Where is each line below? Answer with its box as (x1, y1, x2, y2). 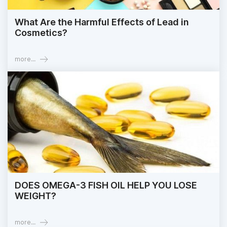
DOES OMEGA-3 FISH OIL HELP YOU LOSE (15, 180, 197, 191)
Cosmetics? (15, 27, 67, 39)
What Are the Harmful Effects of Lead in (15, 17, 189, 28)
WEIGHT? (15, 191, 56, 202)
